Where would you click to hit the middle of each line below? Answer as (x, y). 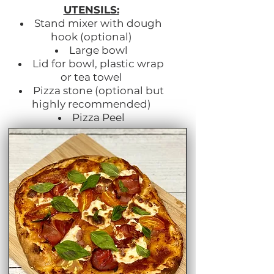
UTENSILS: (91, 10)
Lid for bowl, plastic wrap (98, 64)
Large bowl (98, 50)
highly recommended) (91, 104)
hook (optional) (91, 37)
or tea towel (91, 77)
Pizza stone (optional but (98, 91)
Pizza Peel (98, 118)
